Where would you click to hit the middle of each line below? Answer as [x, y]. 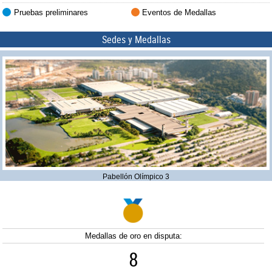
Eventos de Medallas [179, 13]
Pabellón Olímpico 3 [136, 176]
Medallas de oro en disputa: [133, 236]
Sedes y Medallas [136, 40]
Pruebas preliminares [51, 13]
